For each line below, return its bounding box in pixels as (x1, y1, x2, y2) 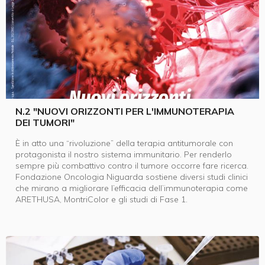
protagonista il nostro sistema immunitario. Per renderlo (15, 149, 232, 160)
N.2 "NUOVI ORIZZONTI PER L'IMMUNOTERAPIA (15, 105, 234, 118)
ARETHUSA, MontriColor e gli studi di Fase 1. (15, 194, 188, 205)
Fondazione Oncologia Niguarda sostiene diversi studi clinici (15, 172, 248, 183)
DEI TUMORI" (15, 117, 75, 129)
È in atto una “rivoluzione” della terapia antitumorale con (15, 138, 233, 149)
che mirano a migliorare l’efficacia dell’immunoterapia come (15, 183, 248, 194)
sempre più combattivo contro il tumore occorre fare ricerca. (15, 160, 248, 172)
